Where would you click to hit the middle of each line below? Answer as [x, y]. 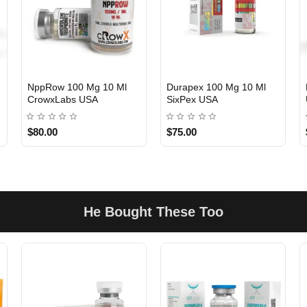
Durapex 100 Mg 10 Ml [216, 87]
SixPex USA [192, 99]
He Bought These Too [153, 211]
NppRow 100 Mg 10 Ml [77, 87]
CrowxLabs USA [62, 99]
